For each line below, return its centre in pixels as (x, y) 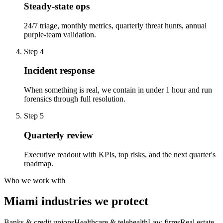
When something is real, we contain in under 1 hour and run (118, 90)
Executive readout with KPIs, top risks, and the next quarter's (120, 154)
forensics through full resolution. (75, 99)
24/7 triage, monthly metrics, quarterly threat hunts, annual (115, 25)
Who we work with (35, 180)
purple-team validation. (60, 34)
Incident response (59, 71)
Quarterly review (58, 135)
